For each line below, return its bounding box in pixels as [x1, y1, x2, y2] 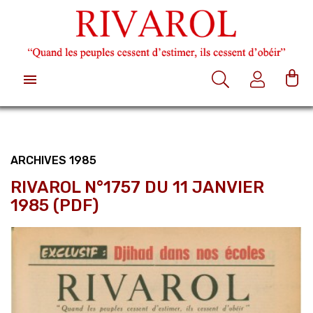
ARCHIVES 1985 [10, 153, 96, 167]
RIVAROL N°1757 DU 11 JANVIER [10, 177, 264, 197]
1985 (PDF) [10, 195, 99, 215]
